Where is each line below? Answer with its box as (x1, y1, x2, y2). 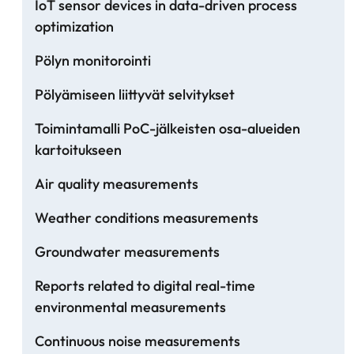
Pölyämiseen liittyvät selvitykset (35, 85, 235, 104)
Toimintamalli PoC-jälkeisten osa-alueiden (35, 119, 300, 138)
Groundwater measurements (35, 243, 220, 262)
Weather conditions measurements (35, 209, 258, 228)
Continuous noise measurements (35, 332, 240, 351)
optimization (35, 17, 114, 36)
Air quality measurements (35, 175, 198, 194)
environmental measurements (35, 298, 226, 317)
